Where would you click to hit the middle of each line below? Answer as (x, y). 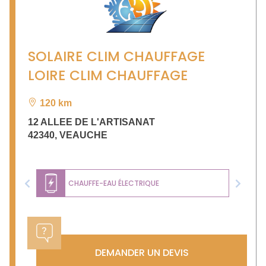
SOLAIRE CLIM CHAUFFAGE (117, 57)
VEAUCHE (83, 135)
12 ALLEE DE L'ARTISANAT (91, 122)
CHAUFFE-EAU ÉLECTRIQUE (114, 183)
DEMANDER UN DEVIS (142, 253)
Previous (45, 189)
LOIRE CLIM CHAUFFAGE (108, 76)
